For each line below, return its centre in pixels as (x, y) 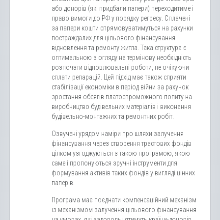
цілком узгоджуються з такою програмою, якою (121, 153)
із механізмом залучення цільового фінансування (124, 209)
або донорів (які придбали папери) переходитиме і (123, 8)
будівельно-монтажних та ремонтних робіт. (113, 116)
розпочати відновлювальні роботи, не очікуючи (120, 67)
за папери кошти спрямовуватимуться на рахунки (122, 28)
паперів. (63, 182)
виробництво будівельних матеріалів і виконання (121, 106)
